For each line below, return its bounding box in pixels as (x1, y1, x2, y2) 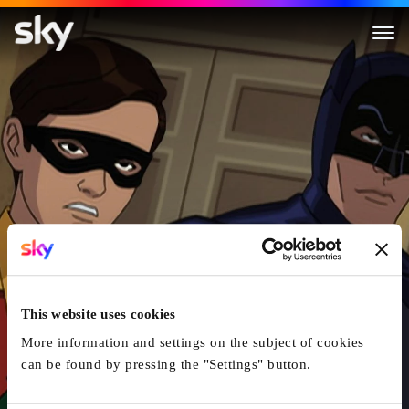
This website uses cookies (21, 306, 176, 321)
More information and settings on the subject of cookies (21, 335, 364, 351)
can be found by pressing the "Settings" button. (21, 357, 311, 372)
